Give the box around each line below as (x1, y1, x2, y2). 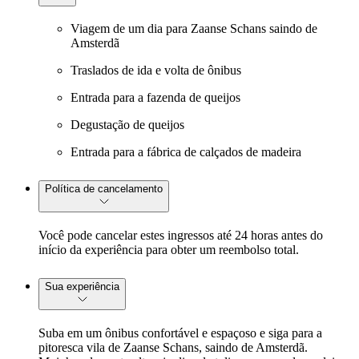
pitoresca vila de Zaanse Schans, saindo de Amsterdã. (38, 341, 308, 355)
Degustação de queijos (71, 118, 184, 132)
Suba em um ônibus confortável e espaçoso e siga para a (38, 326, 322, 341)
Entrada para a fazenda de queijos (71, 91, 240, 105)
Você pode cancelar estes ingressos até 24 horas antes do (38, 228, 323, 243)
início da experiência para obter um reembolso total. (38, 243, 299, 257)
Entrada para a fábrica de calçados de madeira (71, 145, 301, 159)
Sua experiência (45, 280, 119, 293)
